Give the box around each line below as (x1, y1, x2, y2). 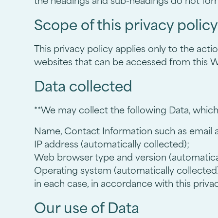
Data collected (34, 78, 132, 95)
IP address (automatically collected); (34, 139, 189, 150)
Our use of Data (34, 200, 139, 217)
